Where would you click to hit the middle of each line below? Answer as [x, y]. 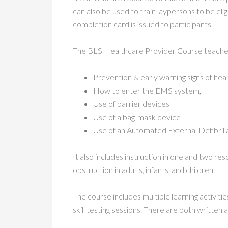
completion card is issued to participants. [143, 24]
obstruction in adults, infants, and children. [144, 170]
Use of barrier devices [131, 104]
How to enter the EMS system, [147, 90]
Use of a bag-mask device [137, 117]
